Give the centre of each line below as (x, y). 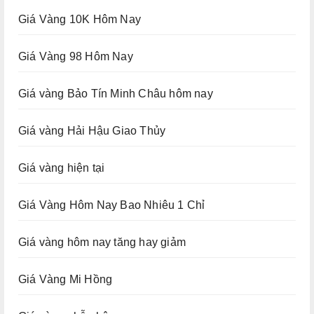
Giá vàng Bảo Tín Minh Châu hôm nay (116, 93)
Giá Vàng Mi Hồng (66, 279)
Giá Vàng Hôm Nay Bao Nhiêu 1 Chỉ (112, 205)
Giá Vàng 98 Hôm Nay (76, 56)
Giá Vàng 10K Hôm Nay (80, 19)
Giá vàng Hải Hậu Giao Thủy (92, 130)
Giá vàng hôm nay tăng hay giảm (102, 242)
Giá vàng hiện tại (62, 168)
